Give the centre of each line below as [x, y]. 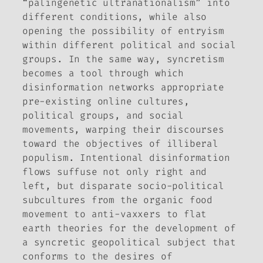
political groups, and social [103, 116]
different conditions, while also [115, 17]
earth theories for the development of [129, 228]
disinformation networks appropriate [123, 87]
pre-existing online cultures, [106, 102]
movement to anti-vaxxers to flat [115, 214]
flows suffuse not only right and [115, 172]
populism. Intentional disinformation [126, 158]
